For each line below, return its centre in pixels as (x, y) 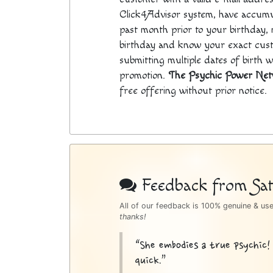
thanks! (133, 217)
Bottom (98, 177)
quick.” (150, 261)
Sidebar (99, 200)
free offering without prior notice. (193, 90)
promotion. (144, 75)
